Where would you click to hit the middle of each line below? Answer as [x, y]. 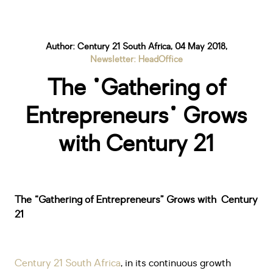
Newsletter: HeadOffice [136, 59]
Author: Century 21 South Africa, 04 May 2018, [136, 47]
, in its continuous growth [176, 263]
